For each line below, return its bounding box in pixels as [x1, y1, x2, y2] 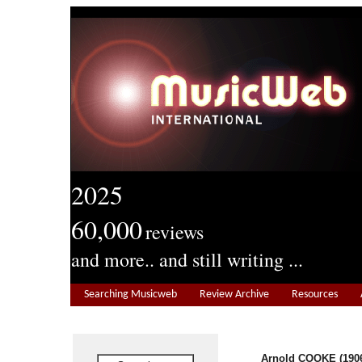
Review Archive [200, 288, 269, 301]
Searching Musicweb [84, 288, 177, 301]
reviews [145, 219, 204, 245]
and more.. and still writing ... [71, 246, 303, 272]
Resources [292, 288, 338, 301]
